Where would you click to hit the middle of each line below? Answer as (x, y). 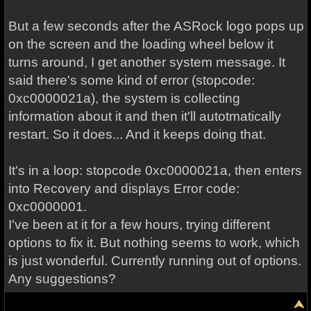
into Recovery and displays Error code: (124, 188)
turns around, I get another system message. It (146, 62)
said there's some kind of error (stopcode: (131, 80)
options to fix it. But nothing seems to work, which (154, 243)
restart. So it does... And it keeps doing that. (137, 134)
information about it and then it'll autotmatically (144, 116)
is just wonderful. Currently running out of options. (154, 261)
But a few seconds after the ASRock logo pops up (156, 26)
